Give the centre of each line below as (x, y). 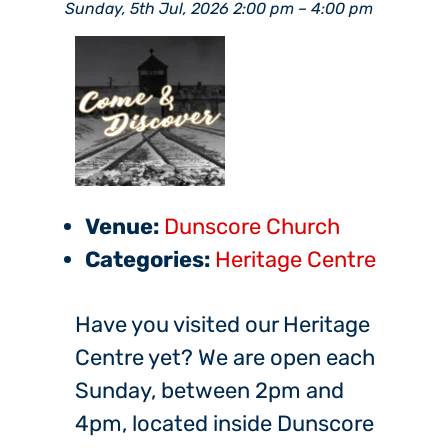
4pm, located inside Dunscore (224, 424)
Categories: (147, 260)
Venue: (122, 227)
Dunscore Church (252, 227)
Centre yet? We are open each (225, 358)
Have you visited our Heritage (222, 325)
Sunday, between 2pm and (209, 391)
